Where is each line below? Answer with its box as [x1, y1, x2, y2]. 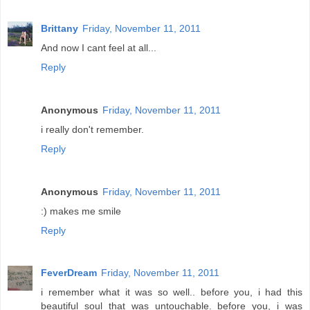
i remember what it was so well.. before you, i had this [41, 286, 302, 298]
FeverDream [41, 267, 97, 279]
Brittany [41, 22, 78, 34]
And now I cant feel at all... [41, 42, 156, 53]
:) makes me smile [41, 205, 121, 217]
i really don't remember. [41, 123, 144, 135]
